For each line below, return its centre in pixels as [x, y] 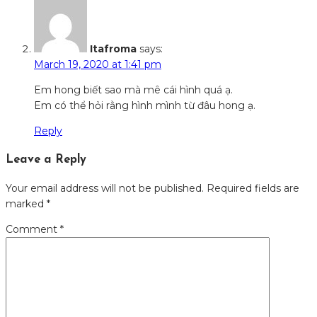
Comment [33, 230]
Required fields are [253, 189]
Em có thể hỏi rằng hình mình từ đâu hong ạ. [145, 106]
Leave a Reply [46, 160]
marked [26, 204]
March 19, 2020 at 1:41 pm [98, 65]
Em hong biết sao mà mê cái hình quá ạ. [133, 90]
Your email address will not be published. [105, 189]
